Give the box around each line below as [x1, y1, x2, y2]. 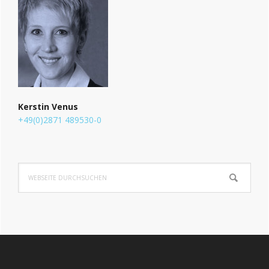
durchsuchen [18, 176, 67, 188]
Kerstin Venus [18, 100, 78, 112]
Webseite [18, 163, 54, 175]
